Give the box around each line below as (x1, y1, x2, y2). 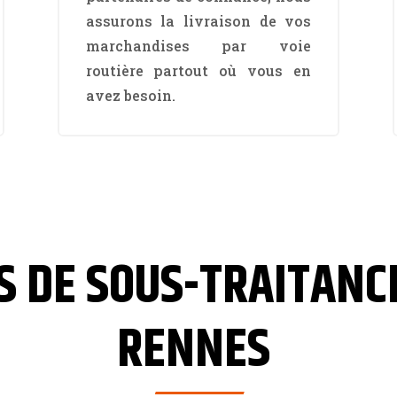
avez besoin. (85, 86, 175, 105)
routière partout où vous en (85, 61, 312, 81)
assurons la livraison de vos (85, 12, 312, 31)
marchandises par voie (85, 36, 312, 56)
